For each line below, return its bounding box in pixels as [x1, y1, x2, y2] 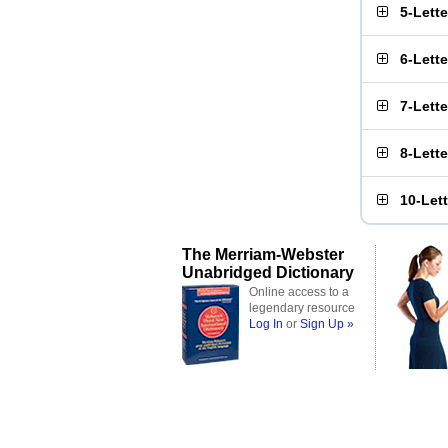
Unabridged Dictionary [182, 263, 354, 281]
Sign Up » [300, 317, 354, 331]
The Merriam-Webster [182, 245, 344, 263]
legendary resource [249, 301, 355, 315]
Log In [249, 317, 283, 331]
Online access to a [249, 285, 349, 299]
